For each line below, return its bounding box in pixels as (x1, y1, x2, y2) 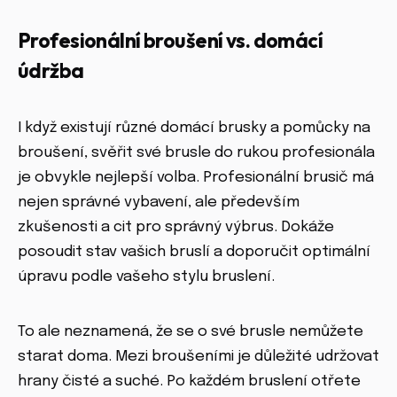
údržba (18, 58, 84, 84)
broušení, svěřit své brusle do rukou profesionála (18, 145, 375, 161)
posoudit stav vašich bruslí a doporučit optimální (18, 245, 370, 261)
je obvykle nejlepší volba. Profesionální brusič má (18, 170, 374, 186)
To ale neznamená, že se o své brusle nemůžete (18, 324, 363, 340)
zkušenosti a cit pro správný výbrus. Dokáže (18, 220, 334, 236)
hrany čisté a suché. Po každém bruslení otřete (18, 374, 361, 390)
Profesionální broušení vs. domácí (18, 27, 323, 54)
